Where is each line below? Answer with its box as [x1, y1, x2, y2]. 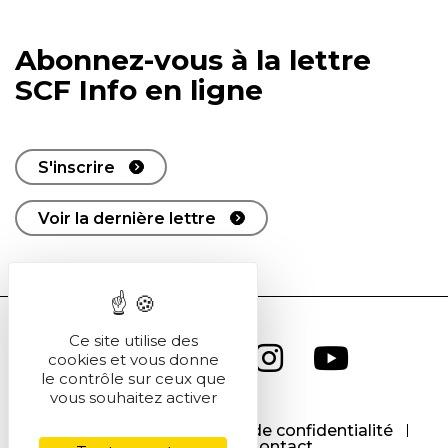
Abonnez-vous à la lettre [15, 43, 371, 78]
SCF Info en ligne [15, 73, 263, 108]
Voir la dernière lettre [38, 208, 216, 228]
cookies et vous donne [47, 350, 219, 369]
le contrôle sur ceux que [40, 369, 226, 388]
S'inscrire [38, 157, 115, 177]
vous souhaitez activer [49, 388, 217, 407]
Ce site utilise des [68, 331, 198, 350]
